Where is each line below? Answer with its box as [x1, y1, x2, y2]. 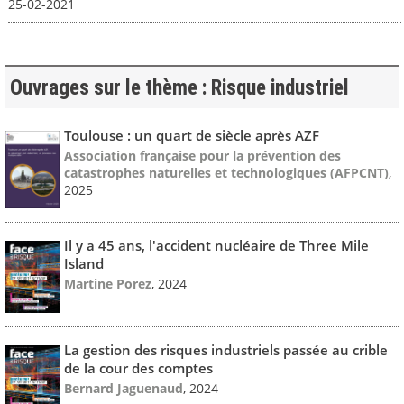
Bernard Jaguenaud [64, 379, 183, 397]
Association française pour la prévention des [64, 146, 341, 164]
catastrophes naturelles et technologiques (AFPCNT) [64, 163, 389, 181]
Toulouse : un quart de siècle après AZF [64, 125, 319, 144]
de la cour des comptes [64, 358, 213, 377]
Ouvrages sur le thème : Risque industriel [9, 75, 349, 100]
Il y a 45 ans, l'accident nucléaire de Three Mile [64, 236, 369, 255]
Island [64, 254, 104, 273]
